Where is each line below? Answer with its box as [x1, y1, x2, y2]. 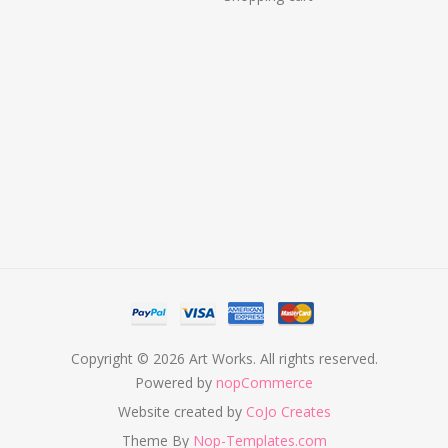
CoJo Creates [245, 402, 331, 422]
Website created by [117, 402, 246, 422]
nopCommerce [216, 373, 313, 393]
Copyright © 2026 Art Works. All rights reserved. [70, 349, 378, 369]
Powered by [135, 373, 216, 393]
